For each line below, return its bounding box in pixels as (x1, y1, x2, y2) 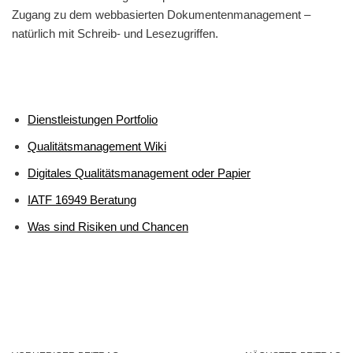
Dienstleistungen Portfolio (28, 113, 158, 127)
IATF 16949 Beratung (28, 193, 136, 207)
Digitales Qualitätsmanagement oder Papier (28, 166, 251, 180)
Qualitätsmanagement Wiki (28, 139, 166, 154)
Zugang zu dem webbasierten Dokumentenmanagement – (12, 8, 310, 22)
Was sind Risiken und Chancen (28, 220, 188, 234)
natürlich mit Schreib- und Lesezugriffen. (12, 27, 218, 41)
